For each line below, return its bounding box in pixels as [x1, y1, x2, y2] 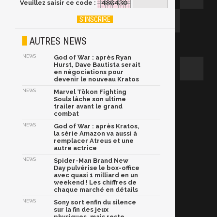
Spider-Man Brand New [54, 157, 128, 165]
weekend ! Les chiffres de [54, 179, 137, 186]
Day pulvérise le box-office [54, 164, 139, 172]
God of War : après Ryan [54, 54, 131, 62]
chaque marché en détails [54, 186, 138, 194]
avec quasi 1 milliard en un [54, 171, 138, 179]
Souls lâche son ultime [54, 95, 126, 103]
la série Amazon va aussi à [54, 130, 137, 138]
